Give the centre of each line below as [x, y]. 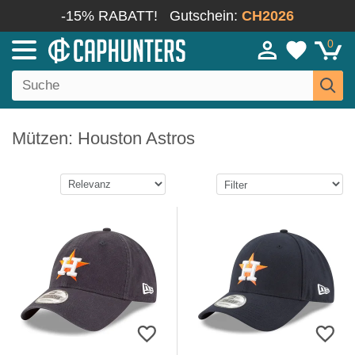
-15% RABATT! [109, 16]
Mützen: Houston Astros [103, 138]
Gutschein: [206, 16]
